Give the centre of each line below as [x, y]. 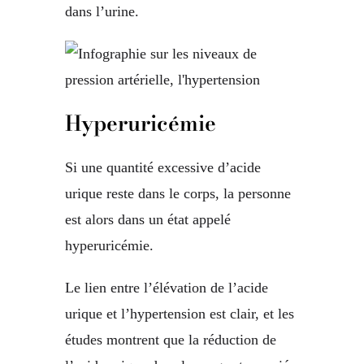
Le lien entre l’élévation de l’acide [167, 288]
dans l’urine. [102, 12]
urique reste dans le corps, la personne [178, 194]
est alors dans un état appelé [148, 220]
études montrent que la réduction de [171, 340]
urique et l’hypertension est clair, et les [180, 314]
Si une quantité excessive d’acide [163, 168]
